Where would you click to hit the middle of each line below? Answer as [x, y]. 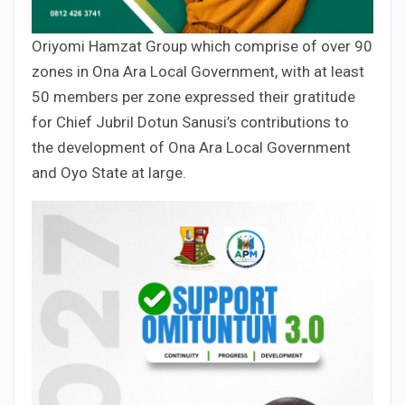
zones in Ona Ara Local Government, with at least [198, 71]
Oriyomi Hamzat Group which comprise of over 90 [202, 46]
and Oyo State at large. [109, 172]
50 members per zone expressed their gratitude [193, 96]
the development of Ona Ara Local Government [191, 147]
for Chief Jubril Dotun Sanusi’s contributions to [190, 122]
